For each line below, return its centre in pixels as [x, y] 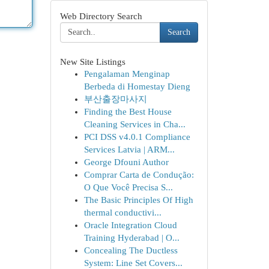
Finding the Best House [128, 112]
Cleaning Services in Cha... [134, 124]
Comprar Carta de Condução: [139, 175]
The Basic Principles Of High [138, 200]
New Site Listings [92, 62]
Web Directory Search [101, 16]
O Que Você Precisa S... [128, 187]
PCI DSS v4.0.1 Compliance [137, 137]
